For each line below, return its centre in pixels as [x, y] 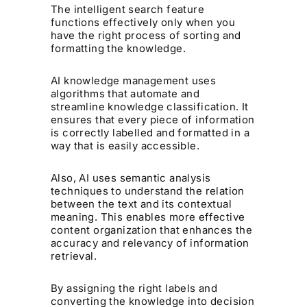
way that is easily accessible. [125, 145]
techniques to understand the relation [148, 191]
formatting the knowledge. [119, 48]
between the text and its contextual [142, 204]
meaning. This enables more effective [148, 217]
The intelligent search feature [128, 9]
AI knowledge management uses [134, 80]
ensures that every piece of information [153, 119]
